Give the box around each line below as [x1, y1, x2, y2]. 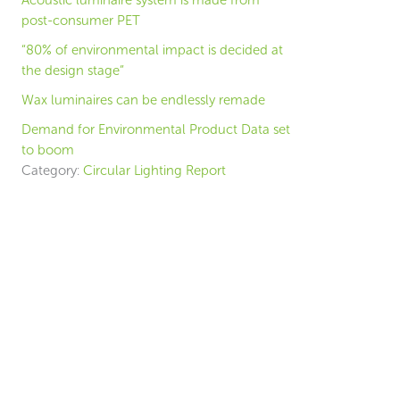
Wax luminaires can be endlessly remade [21, 92, 265, 108]
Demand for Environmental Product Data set [21, 121, 290, 137]
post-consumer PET [21, 12, 140, 29]
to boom [21, 142, 74, 158]
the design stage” [21, 62, 124, 79]
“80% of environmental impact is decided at [21, 42, 283, 58]
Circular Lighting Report [83, 162, 226, 179]
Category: [21, 162, 79, 179]
